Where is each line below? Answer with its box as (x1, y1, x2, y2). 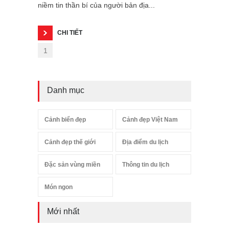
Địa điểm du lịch (122, 138, 169, 146)
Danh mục (47, 85, 84, 95)
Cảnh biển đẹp (44, 116, 86, 123)
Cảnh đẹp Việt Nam (122, 116, 178, 123)
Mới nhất (47, 207, 79, 216)
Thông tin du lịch (122, 161, 170, 168)
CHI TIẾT (57, 29, 82, 36)
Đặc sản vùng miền (44, 161, 100, 168)
